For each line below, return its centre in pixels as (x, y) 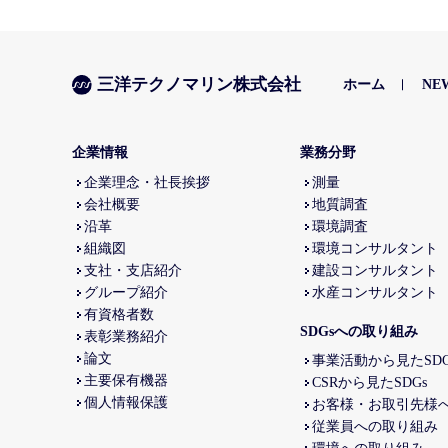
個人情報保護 (126, 402)
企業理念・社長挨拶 (147, 182)
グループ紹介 (126, 292)
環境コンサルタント (375, 248)
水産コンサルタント (375, 292)
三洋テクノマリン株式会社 (199, 84)
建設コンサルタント (375, 270)
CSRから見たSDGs (369, 383)
